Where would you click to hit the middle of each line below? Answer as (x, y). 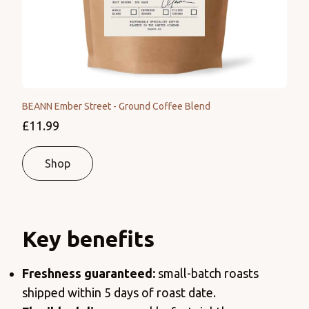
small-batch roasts (208, 273)
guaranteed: (121, 273)
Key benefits (91, 239)
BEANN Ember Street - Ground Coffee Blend (116, 107)
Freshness (53, 273)
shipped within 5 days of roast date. (119, 293)
